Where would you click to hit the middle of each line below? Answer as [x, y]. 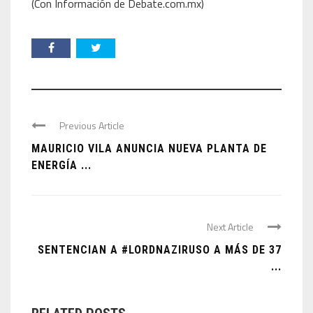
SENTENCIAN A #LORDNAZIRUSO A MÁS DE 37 [160, 250]
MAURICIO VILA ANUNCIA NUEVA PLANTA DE [149, 148]
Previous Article [92, 125]
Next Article [230, 227]
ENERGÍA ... [61, 165]
